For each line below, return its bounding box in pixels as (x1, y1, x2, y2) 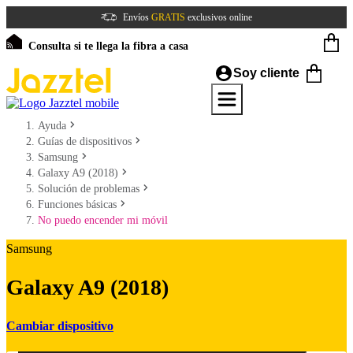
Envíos (123, 12, 151, 23)
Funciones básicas (38, 199, 117, 210)
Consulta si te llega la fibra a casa (28, 40, 188, 52)
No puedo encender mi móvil (38, 214, 168, 226)
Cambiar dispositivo (6, 318, 113, 333)
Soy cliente (233, 66, 300, 80)
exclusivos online (185, 12, 252, 23)
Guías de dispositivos (38, 136, 132, 147)
